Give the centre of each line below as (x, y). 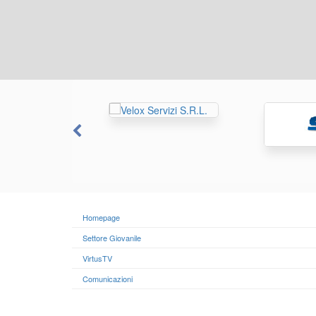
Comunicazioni (108, 278)
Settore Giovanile (112, 237)
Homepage (101, 217)
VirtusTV (97, 258)
